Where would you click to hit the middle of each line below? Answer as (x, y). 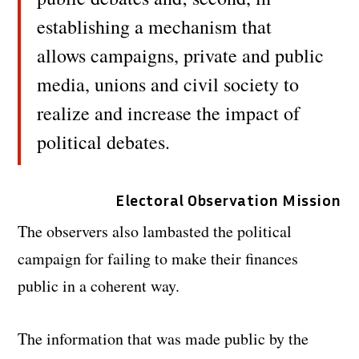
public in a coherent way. (99, 286)
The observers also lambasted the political (155, 232)
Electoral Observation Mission (228, 200)
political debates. (104, 142)
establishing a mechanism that (155, 27)
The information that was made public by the (163, 339)
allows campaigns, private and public (181, 56)
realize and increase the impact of (169, 113)
